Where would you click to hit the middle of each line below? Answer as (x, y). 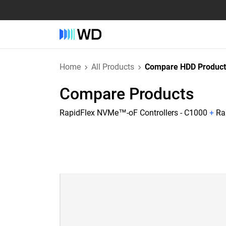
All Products (113, 67)
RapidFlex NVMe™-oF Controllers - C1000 (133, 113)
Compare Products (127, 94)
